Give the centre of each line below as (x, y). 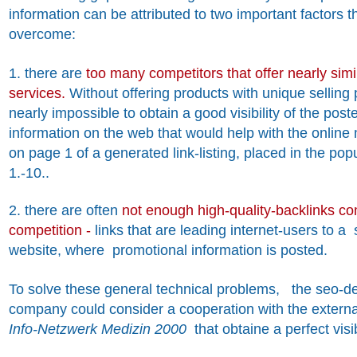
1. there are (45, 74)
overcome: (42, 35)
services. (37, 94)
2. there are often (63, 210)
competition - (50, 230)
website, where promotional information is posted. (168, 250)
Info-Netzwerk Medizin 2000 (98, 329)
